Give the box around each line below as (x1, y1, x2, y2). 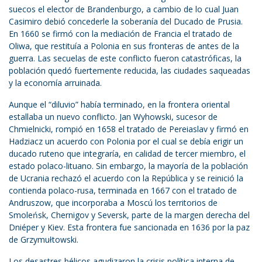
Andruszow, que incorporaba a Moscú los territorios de (9, 197, 218, 209)
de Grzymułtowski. (9, 234, 78, 246)
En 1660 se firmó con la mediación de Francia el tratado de (9, 28, 232, 40)
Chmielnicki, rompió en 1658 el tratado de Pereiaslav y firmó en (9, 123, 249, 135)
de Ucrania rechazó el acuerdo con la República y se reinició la (9, 173, 243, 184)
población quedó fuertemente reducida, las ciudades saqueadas (9, 65, 250, 77)
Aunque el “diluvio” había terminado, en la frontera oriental (9, 99, 230, 111)
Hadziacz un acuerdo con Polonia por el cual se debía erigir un (9, 136, 243, 147)
